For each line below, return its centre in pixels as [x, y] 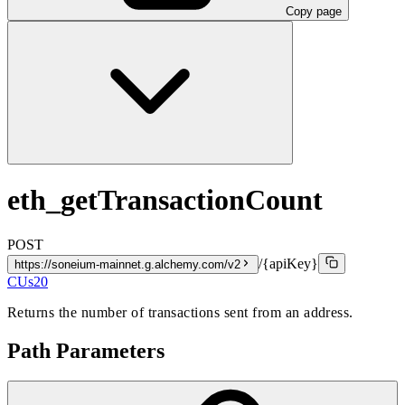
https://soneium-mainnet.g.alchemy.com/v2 [127, 264]
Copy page [314, 11]
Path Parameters [86, 350]
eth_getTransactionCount [165, 200]
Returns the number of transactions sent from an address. [180, 312]
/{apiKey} [288, 263]
